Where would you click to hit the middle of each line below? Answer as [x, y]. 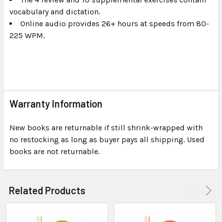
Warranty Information [56, 103]
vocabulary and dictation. [55, 11]
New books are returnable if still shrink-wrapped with [106, 127]
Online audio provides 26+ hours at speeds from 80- [115, 23]
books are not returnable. [55, 151]
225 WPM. [27, 35]
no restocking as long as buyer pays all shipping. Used [107, 139]
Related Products [47, 190]
